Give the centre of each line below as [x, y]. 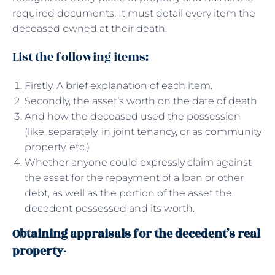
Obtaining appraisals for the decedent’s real [136, 234]
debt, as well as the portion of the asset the [128, 193]
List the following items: [80, 57]
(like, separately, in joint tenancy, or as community [143, 131]
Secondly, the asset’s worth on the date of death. [142, 101]
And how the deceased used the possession [133, 116]
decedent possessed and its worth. [111, 208]
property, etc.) [57, 147]
